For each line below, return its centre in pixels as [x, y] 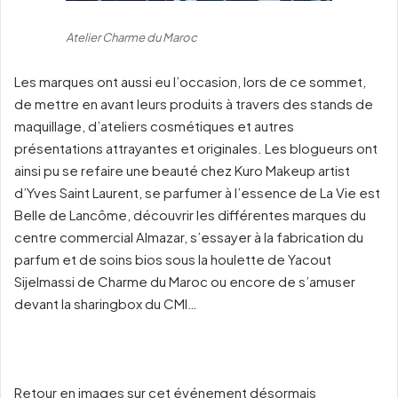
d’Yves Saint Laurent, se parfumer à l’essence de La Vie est [197, 193]
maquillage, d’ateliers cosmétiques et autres [154, 126]
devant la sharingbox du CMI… [106, 304]
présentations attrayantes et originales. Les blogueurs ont [196, 148]
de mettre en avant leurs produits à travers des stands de [194, 104]
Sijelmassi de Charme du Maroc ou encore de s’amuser [185, 282]
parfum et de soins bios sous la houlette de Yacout [173, 259]
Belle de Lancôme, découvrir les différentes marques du [190, 215]
